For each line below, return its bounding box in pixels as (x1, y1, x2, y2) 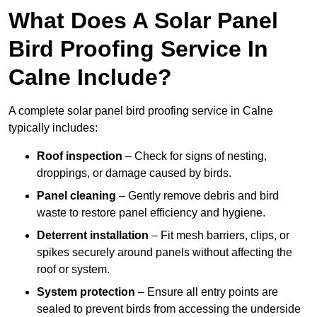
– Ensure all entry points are (135, 286, 278, 299)
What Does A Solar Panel (8, 8, 278, 34)
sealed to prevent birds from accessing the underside (37, 303, 301, 316)
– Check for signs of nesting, (122, 150, 267, 163)
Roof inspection (37, 150, 122, 163)
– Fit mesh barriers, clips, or (149, 229, 289, 242)
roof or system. (37, 263, 110, 276)
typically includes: (8, 122, 98, 134)
